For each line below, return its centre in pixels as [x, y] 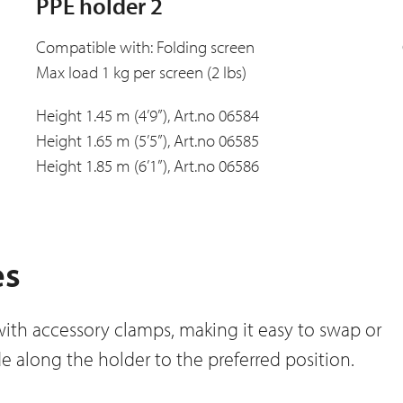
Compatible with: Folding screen [145, 47]
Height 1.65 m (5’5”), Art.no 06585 [147, 141]
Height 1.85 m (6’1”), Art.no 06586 [147, 166]
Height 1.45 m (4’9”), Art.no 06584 [147, 116]
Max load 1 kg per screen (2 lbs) [141, 72]
